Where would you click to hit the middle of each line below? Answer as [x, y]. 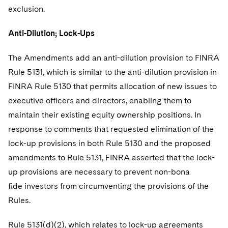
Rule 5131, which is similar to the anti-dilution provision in [112, 72]
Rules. [19, 200]
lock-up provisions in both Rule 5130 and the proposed [109, 143]
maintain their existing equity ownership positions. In [105, 115]
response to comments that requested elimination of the [111, 129]
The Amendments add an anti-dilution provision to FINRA [114, 58]
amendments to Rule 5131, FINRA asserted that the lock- [111, 158]
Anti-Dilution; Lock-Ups [51, 33]
